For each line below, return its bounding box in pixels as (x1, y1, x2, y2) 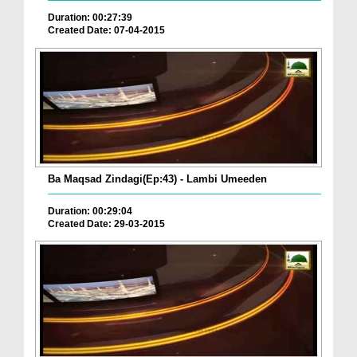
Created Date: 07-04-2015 (48, 25, 165, 36)
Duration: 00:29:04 (48, 205, 132, 217)
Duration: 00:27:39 (48, 12, 132, 23)
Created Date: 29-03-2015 (48, 218, 165, 229)
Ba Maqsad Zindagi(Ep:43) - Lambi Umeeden (48, 172, 267, 185)
